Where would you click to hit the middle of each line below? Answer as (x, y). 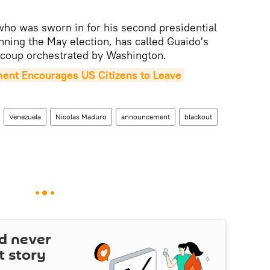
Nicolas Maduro (81, 117)
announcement (146, 117)
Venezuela (25, 117)
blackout (198, 117)
